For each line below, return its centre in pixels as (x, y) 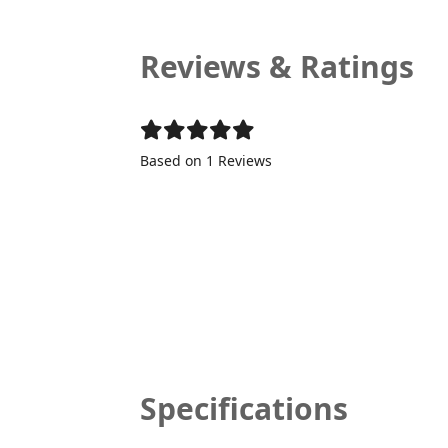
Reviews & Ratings (276, 66)
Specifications (243, 408)
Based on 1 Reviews (205, 160)
